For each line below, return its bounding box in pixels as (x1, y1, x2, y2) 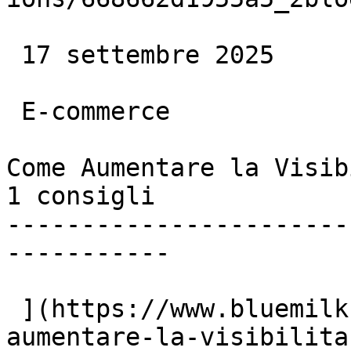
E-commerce (6, 97, 21, 125)
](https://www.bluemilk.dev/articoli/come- (6, 295, 21, 323)
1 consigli (6, 182, 155, 210)
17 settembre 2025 (6, 41, 21, 69)
